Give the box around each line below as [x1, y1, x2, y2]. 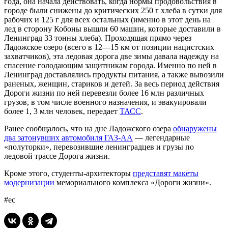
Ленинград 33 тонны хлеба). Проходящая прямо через [4, 33, 191, 42]
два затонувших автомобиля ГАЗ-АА [4, 133, 133, 142]
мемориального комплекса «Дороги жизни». [54, 178, 211, 187]
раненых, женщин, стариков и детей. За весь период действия [4, 79, 219, 88]
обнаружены [173, 124, 217, 133]
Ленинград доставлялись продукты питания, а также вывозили [4, 70, 224, 79]
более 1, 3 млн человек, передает [4, 106, 120, 116]
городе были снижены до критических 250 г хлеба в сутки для [4, 6, 222, 15]
